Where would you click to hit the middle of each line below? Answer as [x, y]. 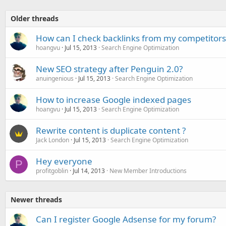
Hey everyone [64, 161]
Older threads [35, 18]
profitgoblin [52, 171]
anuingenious [55, 78]
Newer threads [36, 199]
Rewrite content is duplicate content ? [111, 130]
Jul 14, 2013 [89, 171]
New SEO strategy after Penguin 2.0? [109, 69]
